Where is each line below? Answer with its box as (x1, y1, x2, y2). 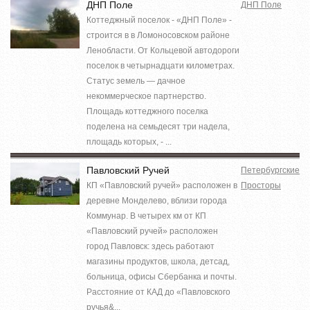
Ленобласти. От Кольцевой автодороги (86, 45, 239, 55)
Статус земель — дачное (86, 75, 185, 86)
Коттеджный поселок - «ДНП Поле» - (86, 15, 232, 25)
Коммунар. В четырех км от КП (86, 210, 206, 221)
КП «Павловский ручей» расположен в (86, 180, 237, 190)
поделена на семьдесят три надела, (86, 121, 230, 131)
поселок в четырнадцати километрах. (86, 60, 235, 71)
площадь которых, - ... (86, 136, 172, 147)
